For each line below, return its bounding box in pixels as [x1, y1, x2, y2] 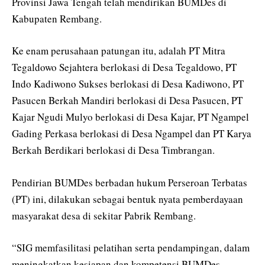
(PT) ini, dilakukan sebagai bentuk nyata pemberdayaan [12, 192, 243, 206]
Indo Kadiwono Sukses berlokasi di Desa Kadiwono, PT [12, 77, 244, 91]
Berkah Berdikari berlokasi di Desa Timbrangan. [12, 143, 215, 157]
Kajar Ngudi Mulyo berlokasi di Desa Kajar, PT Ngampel [12, 110, 249, 124]
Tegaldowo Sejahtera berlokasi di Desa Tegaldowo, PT [12, 60, 237, 75]
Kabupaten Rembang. [12, 12, 102, 26]
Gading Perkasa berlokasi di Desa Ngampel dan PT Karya [12, 127, 251, 141]
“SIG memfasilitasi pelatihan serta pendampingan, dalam [12, 240, 250, 254]
